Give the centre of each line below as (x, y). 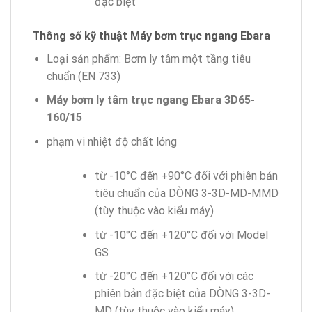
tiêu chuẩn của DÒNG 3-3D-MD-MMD (186, 194)
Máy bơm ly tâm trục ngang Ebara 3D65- (150, 100)
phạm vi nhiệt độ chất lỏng (111, 142)
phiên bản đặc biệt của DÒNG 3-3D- (182, 294)
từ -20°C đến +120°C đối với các (174, 276)
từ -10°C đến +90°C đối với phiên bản (186, 176)
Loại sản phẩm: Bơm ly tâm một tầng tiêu (148, 58)
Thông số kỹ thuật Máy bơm (106, 36)
